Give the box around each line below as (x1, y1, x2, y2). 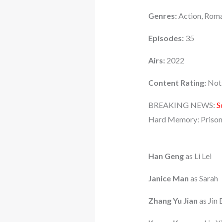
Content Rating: (148, 78, 206, 88)
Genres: (148, 11, 177, 21)
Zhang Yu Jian (148, 196, 198, 206)
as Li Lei (183, 151, 212, 161)
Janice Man (148, 173, 189, 183)
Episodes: (148, 33, 184, 43)
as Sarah (188, 173, 218, 183)
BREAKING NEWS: (148, 100, 217, 110)
